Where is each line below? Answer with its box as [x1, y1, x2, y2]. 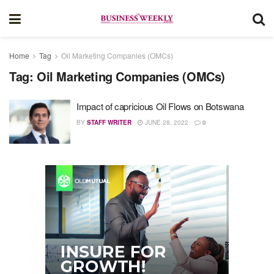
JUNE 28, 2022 [143, 118, 188, 127]
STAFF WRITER [87, 118, 131, 127]
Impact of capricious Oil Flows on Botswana [76, 100, 244, 113]
